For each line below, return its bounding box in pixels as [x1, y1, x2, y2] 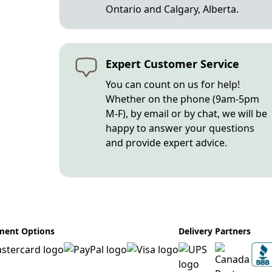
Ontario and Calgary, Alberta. [105, 2, 239, 16]
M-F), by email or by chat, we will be [105, 107, 267, 120]
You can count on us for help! [105, 78, 240, 91]
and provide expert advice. [105, 136, 227, 149]
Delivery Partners [178, 225, 251, 237]
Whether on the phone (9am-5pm [105, 92, 259, 106]
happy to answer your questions [105, 121, 254, 135]
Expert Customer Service [105, 56, 239, 71]
